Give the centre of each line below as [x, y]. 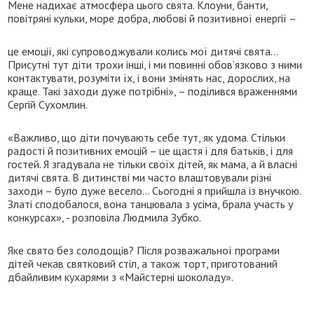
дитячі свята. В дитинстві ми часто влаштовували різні [140, 177]
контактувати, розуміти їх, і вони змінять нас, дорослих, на [149, 77]
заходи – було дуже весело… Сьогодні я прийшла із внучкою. [155, 190]
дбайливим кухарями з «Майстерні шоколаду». [121, 277]
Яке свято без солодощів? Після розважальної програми [144, 250]
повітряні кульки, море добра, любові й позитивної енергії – [152, 18]
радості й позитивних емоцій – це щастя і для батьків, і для [151, 150]
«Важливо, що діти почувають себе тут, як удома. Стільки [147, 137]
